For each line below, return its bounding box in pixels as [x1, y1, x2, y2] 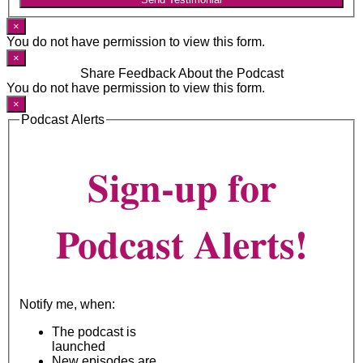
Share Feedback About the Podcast [79, 66, 284, 81]
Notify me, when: [19, 297, 115, 312]
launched [52, 340, 105, 354]
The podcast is [52, 325, 136, 340]
